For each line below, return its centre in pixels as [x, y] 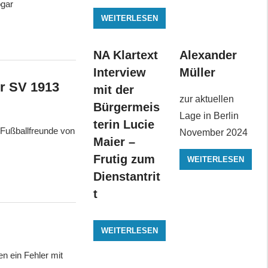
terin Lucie [124, 125]
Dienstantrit [127, 177]
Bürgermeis [126, 107]
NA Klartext [125, 55]
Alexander [208, 55]
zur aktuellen [206, 99]
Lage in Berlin [209, 116]
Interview [119, 73]
